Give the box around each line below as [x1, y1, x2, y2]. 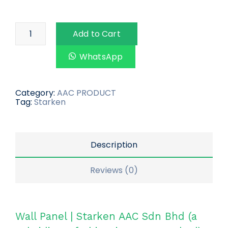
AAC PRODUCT [57, 87, 116, 99]
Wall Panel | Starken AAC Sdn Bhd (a [15, 210, 197, 223]
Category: [15, 87, 57, 99]
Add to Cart [73, 27, 121, 40]
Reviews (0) [90, 164, 138, 177]
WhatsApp [79, 50, 123, 63]
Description [90, 139, 138, 151]
